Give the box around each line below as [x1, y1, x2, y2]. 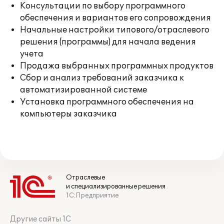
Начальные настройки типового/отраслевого [20, 25, 209, 35]
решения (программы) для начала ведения [20, 37, 196, 47]
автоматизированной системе [20, 85, 147, 95]
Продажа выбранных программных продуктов [20, 61, 213, 71]
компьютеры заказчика [20, 109, 117, 119]
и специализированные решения [66, 182, 165, 190]
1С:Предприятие [66, 191, 118, 199]
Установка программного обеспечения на [20, 97, 194, 107]
